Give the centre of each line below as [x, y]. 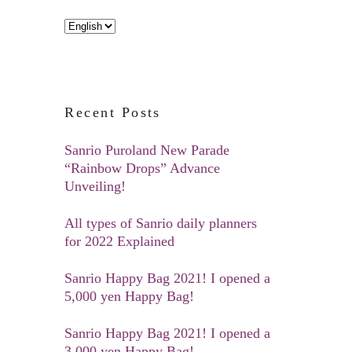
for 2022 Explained [120, 241]
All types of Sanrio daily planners [161, 223]
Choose [83, 25]
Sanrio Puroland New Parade [147, 150]
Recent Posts [113, 112]
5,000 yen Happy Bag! [130, 296]
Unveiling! [95, 186]
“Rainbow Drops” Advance [143, 168]
